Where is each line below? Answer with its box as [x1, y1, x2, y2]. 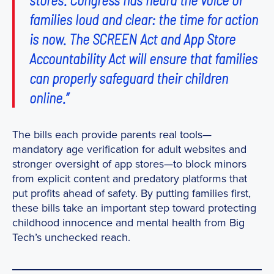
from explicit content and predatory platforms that [12, 171, 247, 187]
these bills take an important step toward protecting [12, 200, 256, 216]
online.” [29, 88, 68, 106]
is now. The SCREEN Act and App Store [29, 29, 235, 48]
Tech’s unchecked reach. [12, 229, 130, 245]
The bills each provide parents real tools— [12, 127, 212, 143]
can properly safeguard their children [29, 68, 228, 87]
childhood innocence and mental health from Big [12, 215, 245, 231]
